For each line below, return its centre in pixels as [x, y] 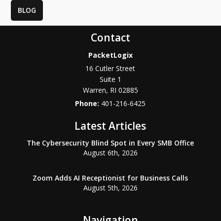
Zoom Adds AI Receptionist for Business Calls [110, 178]
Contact [110, 38]
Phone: [88, 104]
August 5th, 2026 [110, 188]
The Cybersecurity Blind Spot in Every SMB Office [110, 143]
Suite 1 [110, 79]
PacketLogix [110, 55]
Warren [94, 90]
